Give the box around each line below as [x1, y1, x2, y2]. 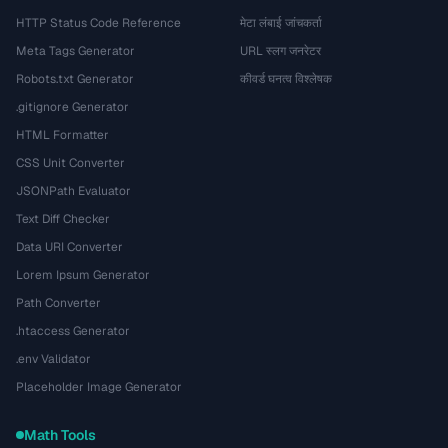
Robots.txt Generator [16, 71, 134, 87]
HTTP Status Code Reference [16, 15, 181, 31]
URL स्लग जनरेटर [240, 43, 321, 59]
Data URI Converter [16, 239, 123, 255]
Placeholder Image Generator [16, 379, 182, 395]
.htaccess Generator [16, 323, 130, 339]
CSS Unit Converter [16, 155, 125, 171]
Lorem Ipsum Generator [16, 267, 150, 283]
